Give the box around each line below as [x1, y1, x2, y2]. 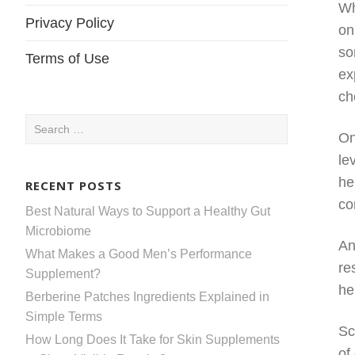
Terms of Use [25, 51, 109, 67]
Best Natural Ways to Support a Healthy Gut [25, 204, 270, 218]
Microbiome [25, 223, 91, 238]
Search [25, 116, 65, 130]
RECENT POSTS [25, 177, 122, 193]
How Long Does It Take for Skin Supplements [25, 332, 280, 346]
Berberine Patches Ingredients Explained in [25, 289, 269, 303]
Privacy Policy [25, 15, 114, 31]
